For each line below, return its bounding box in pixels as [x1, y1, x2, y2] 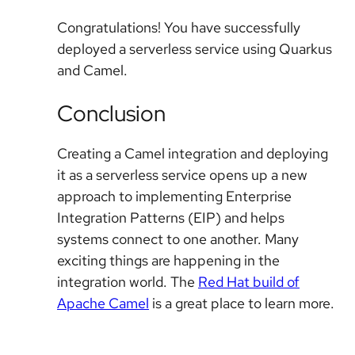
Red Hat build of [198, 273, 300, 292]
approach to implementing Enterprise [57, 187, 292, 206]
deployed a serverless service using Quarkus [57, 39, 332, 58]
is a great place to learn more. [149, 294, 334, 313]
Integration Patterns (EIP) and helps [57, 208, 284, 227]
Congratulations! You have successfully [57, 17, 300, 36]
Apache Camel [57, 294, 149, 313]
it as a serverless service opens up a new [57, 166, 307, 185]
